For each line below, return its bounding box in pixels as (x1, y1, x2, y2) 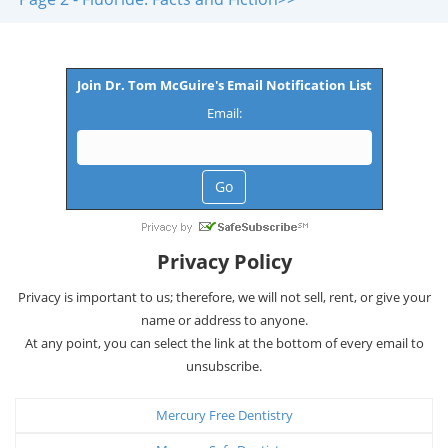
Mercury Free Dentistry (155, 405, 293, 424)
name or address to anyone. (140, 310, 308, 329)
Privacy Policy (156, 247, 292, 275)
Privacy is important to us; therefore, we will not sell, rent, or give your (17, 287, 431, 306)
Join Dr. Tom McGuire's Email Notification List (76, 75, 372, 94)
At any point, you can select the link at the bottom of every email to (24, 333, 424, 352)
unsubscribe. (186, 356, 262, 375)
